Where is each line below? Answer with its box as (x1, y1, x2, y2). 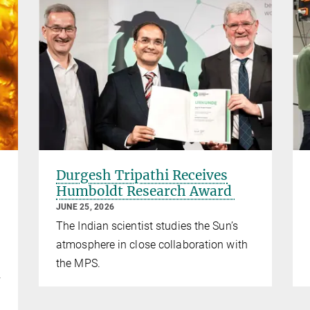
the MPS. (56, 257, 100, 271)
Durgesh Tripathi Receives (56, 167, 228, 184)
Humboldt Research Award (56, 183, 235, 200)
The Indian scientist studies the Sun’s (56, 219, 238, 233)
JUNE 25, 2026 (56, 202, 115, 212)
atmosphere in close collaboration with (56, 238, 248, 252)
